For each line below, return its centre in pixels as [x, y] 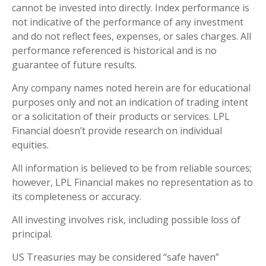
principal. [32, 234]
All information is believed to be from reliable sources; [132, 168]
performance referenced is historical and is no [114, 50]
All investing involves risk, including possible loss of [126, 219]
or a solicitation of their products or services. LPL [121, 116]
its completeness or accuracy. [77, 196]
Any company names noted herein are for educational [131, 88]
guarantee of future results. [74, 64]
